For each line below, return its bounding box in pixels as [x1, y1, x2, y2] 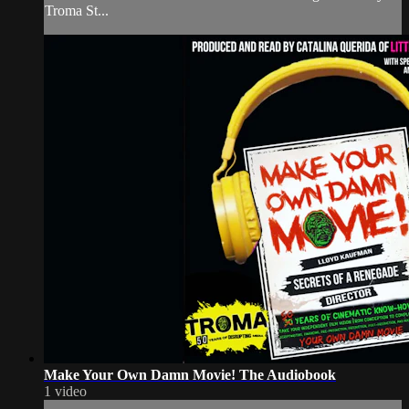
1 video [44, 383, 87, 399]
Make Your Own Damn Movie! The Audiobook [44, 366, 336, 383]
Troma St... [45, 2, 109, 18]
